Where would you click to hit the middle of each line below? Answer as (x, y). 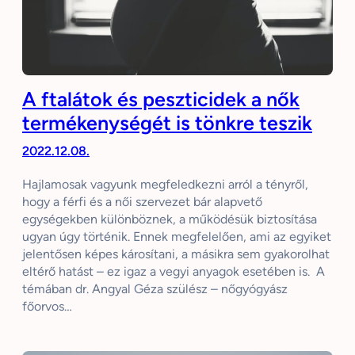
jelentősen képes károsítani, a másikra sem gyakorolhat (176, 254)
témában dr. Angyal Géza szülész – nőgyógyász (155, 289)
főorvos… (47, 307)
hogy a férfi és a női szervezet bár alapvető (142, 202)
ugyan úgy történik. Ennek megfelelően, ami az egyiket (177, 237)
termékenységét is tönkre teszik (167, 123)
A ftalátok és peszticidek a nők (161, 99)
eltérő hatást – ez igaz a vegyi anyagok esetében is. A (174, 272)
